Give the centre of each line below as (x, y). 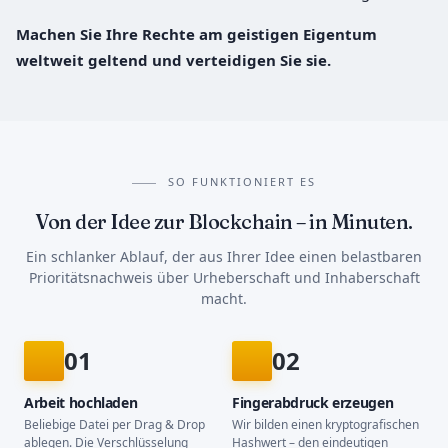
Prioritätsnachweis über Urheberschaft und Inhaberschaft (224, 278)
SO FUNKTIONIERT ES (242, 182)
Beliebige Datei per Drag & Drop (114, 425)
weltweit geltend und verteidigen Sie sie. (173, 60)
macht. (224, 299)
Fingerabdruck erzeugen (313, 403)
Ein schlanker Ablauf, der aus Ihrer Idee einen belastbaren (224, 257)
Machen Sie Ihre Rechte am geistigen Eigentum (196, 34)
